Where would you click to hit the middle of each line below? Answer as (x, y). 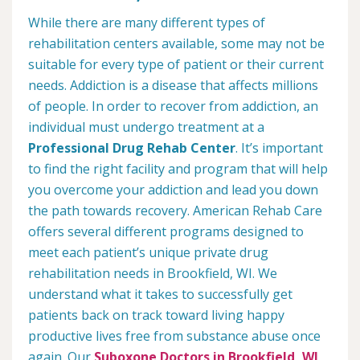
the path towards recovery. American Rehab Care (175, 210)
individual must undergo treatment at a (146, 127)
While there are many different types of (147, 22)
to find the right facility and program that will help (178, 168)
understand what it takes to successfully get (160, 294)
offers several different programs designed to (166, 231)
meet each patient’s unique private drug (148, 252)
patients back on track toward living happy (156, 315)
